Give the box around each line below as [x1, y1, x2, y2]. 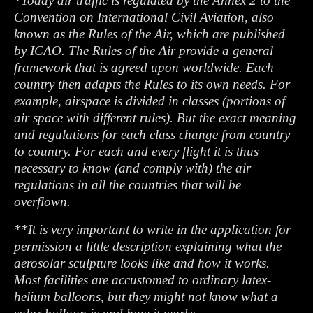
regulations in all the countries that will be [14, 177, 241, 192]
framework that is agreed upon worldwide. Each [14, 60, 274, 75]
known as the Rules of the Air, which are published [14, 27, 285, 41]
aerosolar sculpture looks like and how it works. [14, 256, 270, 270]
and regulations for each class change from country [14, 127, 290, 142]
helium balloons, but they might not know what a [14, 289, 278, 304]
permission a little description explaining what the [14, 239, 282, 254]
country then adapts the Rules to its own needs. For [14, 77, 290, 92]
